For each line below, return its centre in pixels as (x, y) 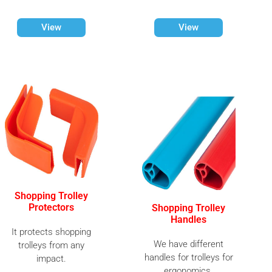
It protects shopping (52, 232)
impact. (52, 259)
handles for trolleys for (189, 257)
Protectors (52, 207)
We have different (189, 244)
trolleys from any (52, 245)
